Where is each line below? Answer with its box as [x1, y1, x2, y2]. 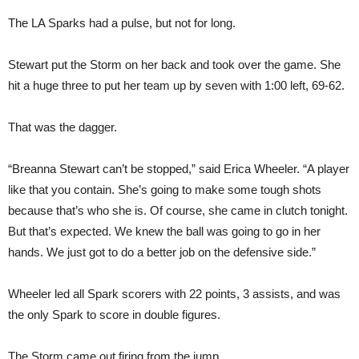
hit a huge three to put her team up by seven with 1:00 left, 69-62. [8, 78, 345, 92]
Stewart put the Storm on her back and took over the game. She [8, 57, 341, 71]
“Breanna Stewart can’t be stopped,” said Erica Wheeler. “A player [8, 161, 349, 175]
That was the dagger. [8, 119, 117, 134]
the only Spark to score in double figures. [8, 307, 224, 321]
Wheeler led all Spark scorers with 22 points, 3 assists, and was [8, 286, 341, 301]
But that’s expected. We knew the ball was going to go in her [8, 224, 321, 238]
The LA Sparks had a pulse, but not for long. [8, 15, 236, 30]
